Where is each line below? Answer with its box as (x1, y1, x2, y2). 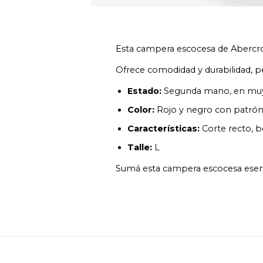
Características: (127, 123, 200, 134)
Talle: (127, 142, 152, 153)
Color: (127, 104, 154, 115)
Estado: (127, 86, 161, 96)
